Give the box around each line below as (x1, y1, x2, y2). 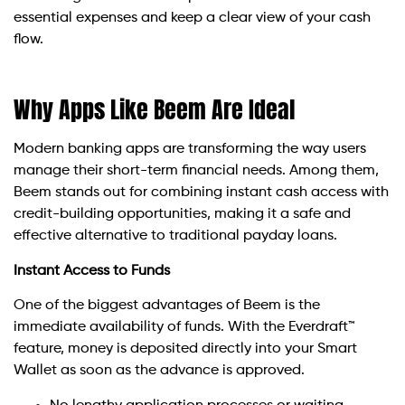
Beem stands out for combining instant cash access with (14, 185, 389, 201)
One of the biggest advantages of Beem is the (14, 298, 320, 314)
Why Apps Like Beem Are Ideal (14, 91, 295, 128)
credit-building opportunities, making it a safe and (14, 207, 351, 222)
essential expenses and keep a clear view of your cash (14, 11, 371, 26)
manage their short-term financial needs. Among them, (14, 164, 379, 179)
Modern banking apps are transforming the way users (14, 142, 366, 157)
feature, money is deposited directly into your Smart (14, 342, 357, 357)
